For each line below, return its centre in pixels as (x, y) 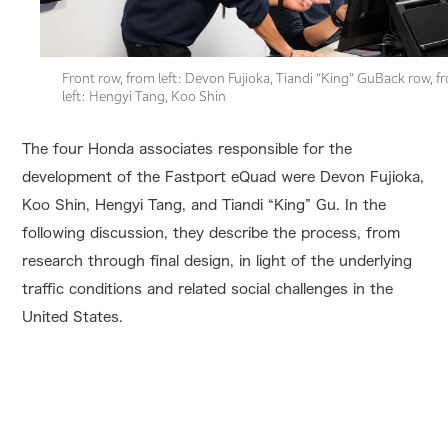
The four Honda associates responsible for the (187, 149)
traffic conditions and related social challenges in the (208, 289)
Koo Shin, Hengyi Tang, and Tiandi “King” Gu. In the (204, 205)
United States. (73, 317)
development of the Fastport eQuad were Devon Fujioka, (223, 177)
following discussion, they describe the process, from (211, 233)
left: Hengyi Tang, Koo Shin (144, 96)
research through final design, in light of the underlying (217, 261)
